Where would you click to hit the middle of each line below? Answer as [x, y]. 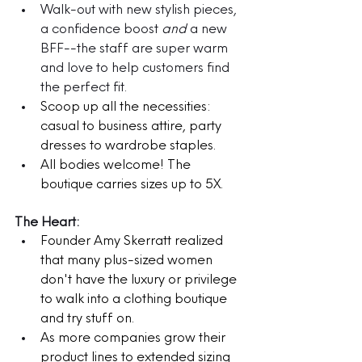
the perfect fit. [84, 88]
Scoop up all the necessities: [127, 107]
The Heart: [47, 223]
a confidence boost [101, 29]
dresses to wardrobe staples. [130, 146]
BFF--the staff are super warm [136, 49]
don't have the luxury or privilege [140, 280]
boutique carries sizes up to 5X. [132, 185]
